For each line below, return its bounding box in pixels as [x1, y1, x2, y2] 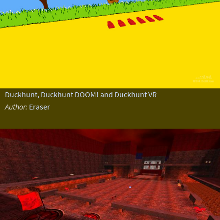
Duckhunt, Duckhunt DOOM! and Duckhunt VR [4, 89, 157, 99]
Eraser [28, 102, 50, 111]
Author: [4, 102, 27, 111]
